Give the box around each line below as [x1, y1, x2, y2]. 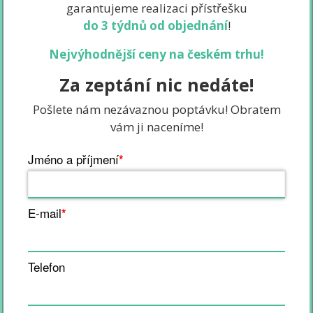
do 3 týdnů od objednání [82, 17, 228, 34]
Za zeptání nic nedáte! [59, 73, 254, 97]
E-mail [28, 204, 61, 222]
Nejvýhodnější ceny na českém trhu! [49, 46, 264, 63]
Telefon [28, 258, 65, 276]
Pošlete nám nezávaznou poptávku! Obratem [32, 101, 281, 118]
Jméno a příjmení [28, 150, 119, 168]
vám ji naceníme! [110, 119, 203, 136]
